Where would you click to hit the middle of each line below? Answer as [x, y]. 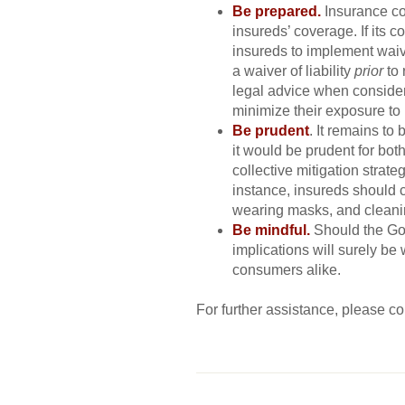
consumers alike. [287, 269]
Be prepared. [278, 11]
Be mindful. [273, 230]
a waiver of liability [293, 71]
